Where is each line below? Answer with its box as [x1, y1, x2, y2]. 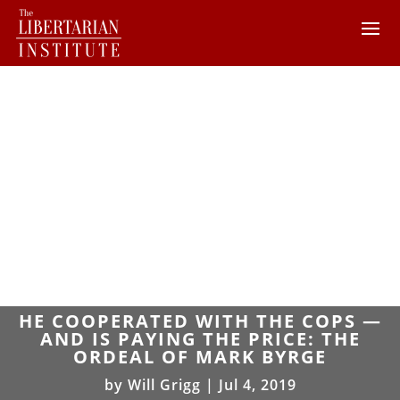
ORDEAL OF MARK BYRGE [73, 344, 327, 369]
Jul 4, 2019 [218, 374, 296, 395]
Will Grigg [127, 374, 201, 395]
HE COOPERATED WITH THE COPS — [18, 308, 382, 333]
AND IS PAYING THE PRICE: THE [39, 326, 361, 351]
